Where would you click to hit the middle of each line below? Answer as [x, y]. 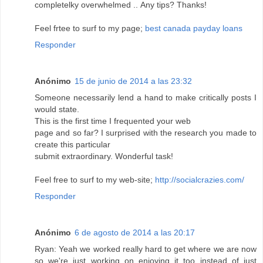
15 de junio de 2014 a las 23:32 [133, 81]
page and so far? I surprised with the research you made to [146, 133]
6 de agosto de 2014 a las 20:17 [135, 233]
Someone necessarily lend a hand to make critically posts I [146, 98]
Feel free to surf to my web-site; [95, 180]
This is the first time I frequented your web [113, 121]
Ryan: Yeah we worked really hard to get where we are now [146, 249]
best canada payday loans [194, 28]
